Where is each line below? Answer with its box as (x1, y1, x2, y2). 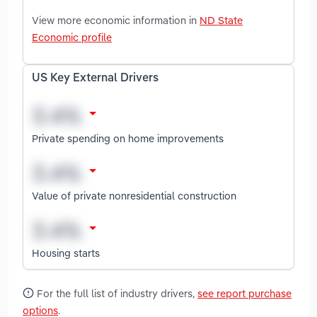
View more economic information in (32, 13, 200, 27)
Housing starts (32, 246, 100, 260)
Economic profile (32, 30, 112, 44)
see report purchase (197, 287, 292, 301)
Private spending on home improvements (32, 131, 224, 145)
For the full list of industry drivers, (34, 287, 197, 301)
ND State (200, 13, 243, 27)
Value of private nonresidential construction (32, 188, 236, 202)
